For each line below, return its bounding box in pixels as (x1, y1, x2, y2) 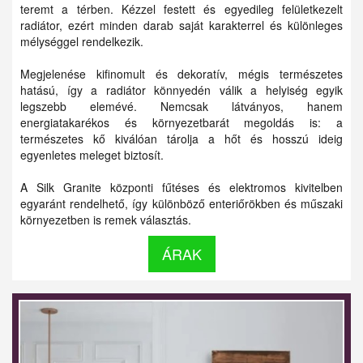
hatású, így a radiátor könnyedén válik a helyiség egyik (20, 81, 343, 98)
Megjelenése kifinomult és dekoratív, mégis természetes (20, 65, 343, 82)
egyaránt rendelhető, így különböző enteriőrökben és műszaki (20, 194, 343, 211)
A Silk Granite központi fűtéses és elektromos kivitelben (20, 178, 343, 195)
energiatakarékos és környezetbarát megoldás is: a (20, 113, 343, 130)
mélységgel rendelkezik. (20, 32, 143, 49)
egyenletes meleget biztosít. (20, 146, 164, 163)
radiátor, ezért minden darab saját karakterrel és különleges (20, 16, 343, 33)
